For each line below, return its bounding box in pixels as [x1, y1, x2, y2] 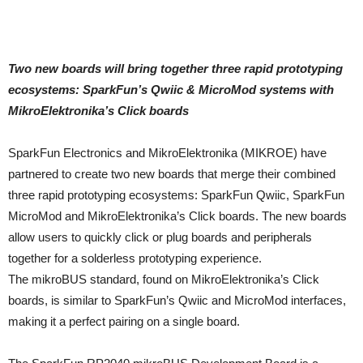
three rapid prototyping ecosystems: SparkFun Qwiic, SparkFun [8, 188, 344, 202]
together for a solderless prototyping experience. [8, 251, 262, 265]
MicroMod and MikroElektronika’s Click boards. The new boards [8, 209, 347, 223]
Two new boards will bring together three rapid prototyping [8, 62, 343, 75]
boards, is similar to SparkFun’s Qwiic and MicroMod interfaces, [8, 293, 346, 307]
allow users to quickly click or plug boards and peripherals [8, 230, 312, 244]
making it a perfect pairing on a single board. [8, 314, 240, 328]
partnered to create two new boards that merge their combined [8, 167, 335, 181]
